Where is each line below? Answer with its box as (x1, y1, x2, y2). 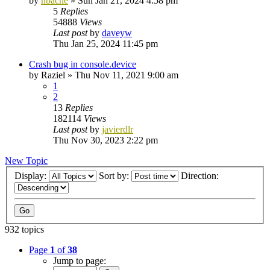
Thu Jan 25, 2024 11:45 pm (53, 38, 158, 49)
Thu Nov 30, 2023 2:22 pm (53, 134, 158, 145)
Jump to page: (53, 256, 106, 266)
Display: (14, 171, 49, 181)
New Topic (5, 155, 48, 166)
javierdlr (102, 124, 133, 134)
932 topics (5, 224, 44, 235)
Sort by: (99, 171, 131, 181)
